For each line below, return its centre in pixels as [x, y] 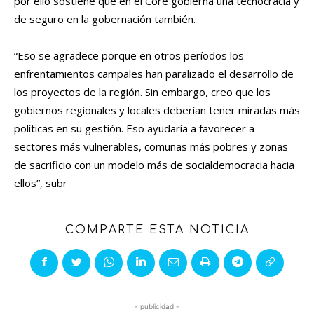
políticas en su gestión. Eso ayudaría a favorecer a [134, 129]
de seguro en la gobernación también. [105, 19]
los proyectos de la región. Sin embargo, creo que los [142, 92]
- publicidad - [157, 307]
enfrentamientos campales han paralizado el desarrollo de [154, 74]
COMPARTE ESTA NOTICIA [157, 230]
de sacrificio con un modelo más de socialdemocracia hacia [154, 165]
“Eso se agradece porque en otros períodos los [129, 56]
